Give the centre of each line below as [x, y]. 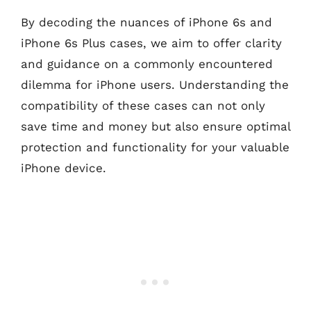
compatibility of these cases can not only [143, 106]
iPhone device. [64, 168]
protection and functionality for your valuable [155, 147]
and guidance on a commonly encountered [147, 64]
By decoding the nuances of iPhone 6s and [146, 22]
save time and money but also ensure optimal [155, 126]
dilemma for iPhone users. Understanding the [155, 85]
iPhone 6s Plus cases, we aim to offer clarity [151, 43]
